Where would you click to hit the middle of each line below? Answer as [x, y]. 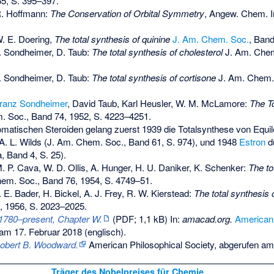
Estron [252, 141]
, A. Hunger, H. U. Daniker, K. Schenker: [167, 167]
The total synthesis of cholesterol [157, 51]
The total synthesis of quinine [112, 39]
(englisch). [104, 231]
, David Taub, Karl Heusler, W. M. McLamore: [158, 103]
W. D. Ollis [65, 167]
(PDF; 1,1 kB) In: [146, 218]
